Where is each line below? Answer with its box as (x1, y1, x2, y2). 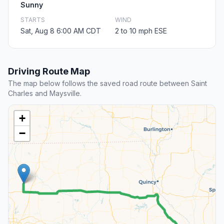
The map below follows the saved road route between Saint (8, 79, 207, 88)
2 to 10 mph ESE (115, 26, 167, 35)
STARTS (20, 16, 45, 24)
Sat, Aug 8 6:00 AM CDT (20, 26, 101, 35)
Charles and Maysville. (8, 89, 81, 98)
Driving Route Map (8, 66, 90, 77)
